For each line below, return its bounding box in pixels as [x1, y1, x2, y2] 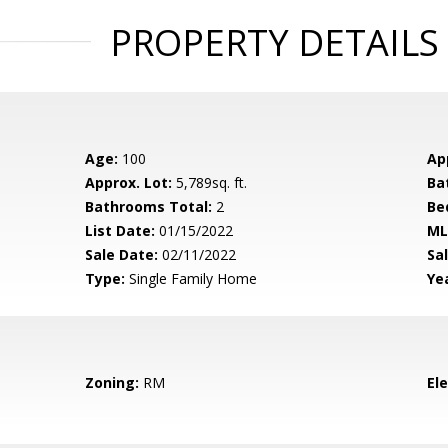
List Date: [85, 221, 156, 240]
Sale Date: [85, 245, 159, 264]
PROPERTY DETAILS [109, 18, 439, 67]
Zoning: [85, 373, 140, 392]
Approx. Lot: [85, 173, 173, 192]
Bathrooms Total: [85, 197, 213, 216]
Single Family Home [125, 269, 258, 288]
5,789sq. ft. [172, 173, 248, 192]
